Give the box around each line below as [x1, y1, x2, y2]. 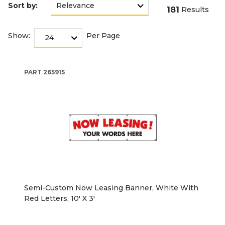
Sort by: [8, 1, 38, 11]
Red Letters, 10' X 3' [24, 193, 95, 203]
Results [181, 5, 209, 15]
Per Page [86, 31, 120, 41]
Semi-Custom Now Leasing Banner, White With [24, 183, 198, 192]
